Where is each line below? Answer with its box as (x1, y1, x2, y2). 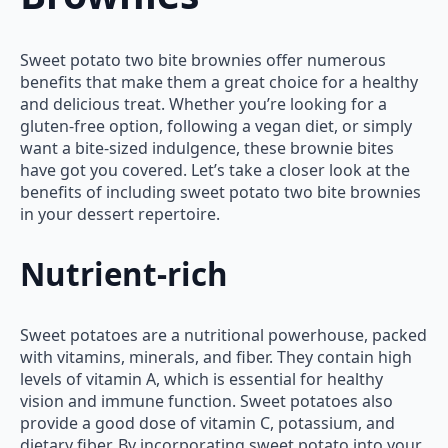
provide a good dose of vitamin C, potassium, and (20, 412, 395, 435)
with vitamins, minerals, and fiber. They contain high (20, 346, 412, 369)
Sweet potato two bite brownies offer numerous (20, 48, 386, 71)
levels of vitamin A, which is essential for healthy (20, 368, 383, 391)
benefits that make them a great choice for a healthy (20, 70, 418, 93)
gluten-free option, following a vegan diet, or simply (20, 114, 412, 137)
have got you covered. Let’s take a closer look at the (20, 158, 410, 181)
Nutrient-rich (20, 253, 228, 296)
